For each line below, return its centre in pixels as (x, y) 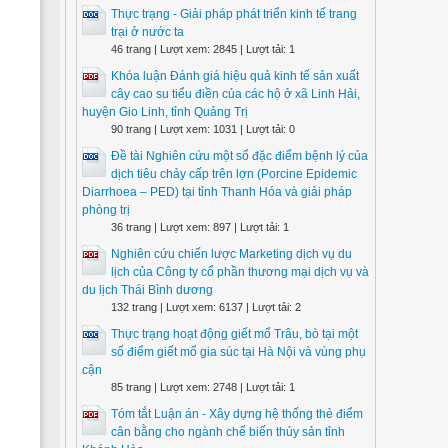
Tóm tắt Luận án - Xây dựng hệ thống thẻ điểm (237, 414)
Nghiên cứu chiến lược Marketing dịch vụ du (231, 254)
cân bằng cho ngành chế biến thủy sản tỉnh (228, 432)
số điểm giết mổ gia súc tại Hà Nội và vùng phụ (238, 352)
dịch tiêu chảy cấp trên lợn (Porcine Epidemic (234, 174)
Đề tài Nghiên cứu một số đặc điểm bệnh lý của (239, 156)
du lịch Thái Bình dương (147, 290)
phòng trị (106, 210)
